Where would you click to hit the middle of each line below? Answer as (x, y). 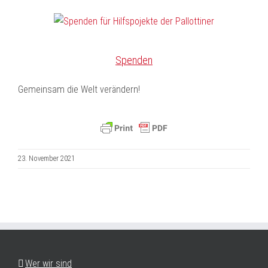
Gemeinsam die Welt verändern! (79, 89)
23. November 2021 (46, 159)
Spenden (134, 60)
